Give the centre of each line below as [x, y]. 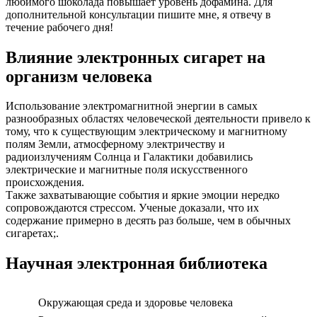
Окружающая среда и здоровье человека [136, 303]
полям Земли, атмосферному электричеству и [115, 144]
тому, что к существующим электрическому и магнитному [146, 132]
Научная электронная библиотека [137, 264]
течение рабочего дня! [59, 27]
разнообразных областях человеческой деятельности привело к [158, 119]
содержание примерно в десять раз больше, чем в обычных [148, 221]
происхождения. [45, 183]
